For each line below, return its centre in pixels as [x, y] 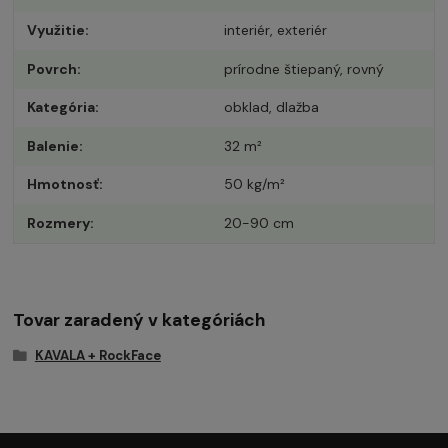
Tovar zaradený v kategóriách [139, 320]
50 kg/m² [254, 184]
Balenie [53, 145]
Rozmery [59, 222]
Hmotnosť [63, 184]
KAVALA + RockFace [97, 356]
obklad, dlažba [271, 107]
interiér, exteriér [275, 30]
